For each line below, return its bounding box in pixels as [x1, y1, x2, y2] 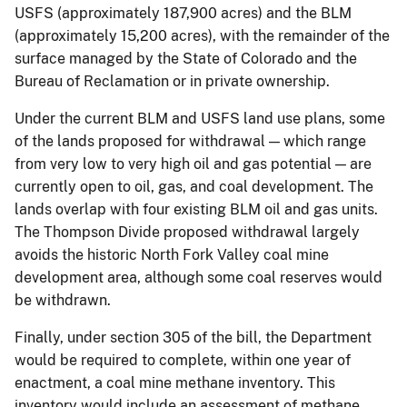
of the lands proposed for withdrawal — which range [15, 132, 366, 150]
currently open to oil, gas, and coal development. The [15, 177, 373, 195]
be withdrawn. [15, 291, 111, 309]
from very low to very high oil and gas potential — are [15, 154, 372, 173]
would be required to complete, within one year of [15, 351, 351, 369]
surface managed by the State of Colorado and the [15, 49, 357, 67]
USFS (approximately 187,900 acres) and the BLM [15, 4, 352, 22]
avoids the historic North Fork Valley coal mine [15, 245, 329, 263]
